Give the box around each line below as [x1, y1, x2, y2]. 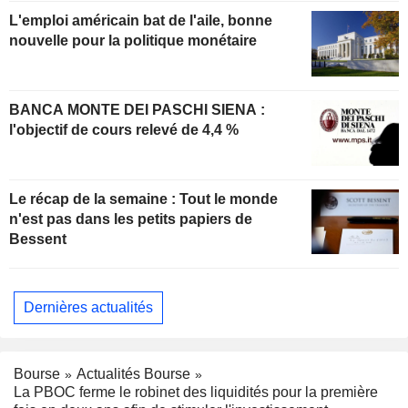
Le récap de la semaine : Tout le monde [9, 190, 278, 207]
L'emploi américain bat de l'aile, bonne [9, 12, 272, 28]
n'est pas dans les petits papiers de [9, 210, 252, 227]
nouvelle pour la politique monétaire [9, 32, 257, 48]
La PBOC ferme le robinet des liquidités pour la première [14, 384, 378, 401]
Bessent [9, 230, 66, 247]
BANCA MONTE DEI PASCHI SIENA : [9, 101, 265, 117]
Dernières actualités [24, 299, 153, 315]
